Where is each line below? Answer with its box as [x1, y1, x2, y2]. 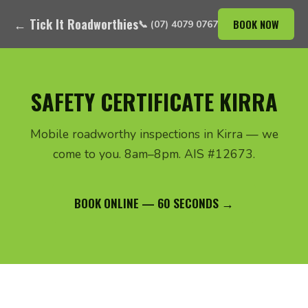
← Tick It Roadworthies [14, 14, 138, 33]
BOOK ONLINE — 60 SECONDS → [74, 194, 234, 212]
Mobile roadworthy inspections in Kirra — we [30, 126, 278, 142]
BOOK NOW [233, 16, 279, 32]
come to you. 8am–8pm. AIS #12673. [53, 146, 255, 162]
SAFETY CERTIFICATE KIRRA [30, 85, 278, 118]
